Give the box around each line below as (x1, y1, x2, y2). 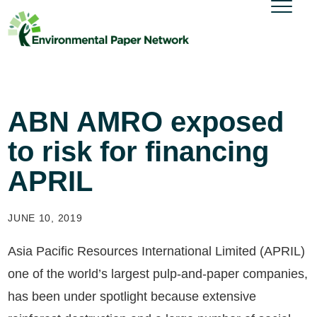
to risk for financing (8, 136, 270, 167)
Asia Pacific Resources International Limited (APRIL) (8, 244, 306, 258)
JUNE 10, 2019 (8, 212, 83, 224)
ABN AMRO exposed (8, 106, 284, 137)
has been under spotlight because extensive (8, 289, 257, 304)
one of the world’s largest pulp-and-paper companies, (8, 267, 309, 281)
